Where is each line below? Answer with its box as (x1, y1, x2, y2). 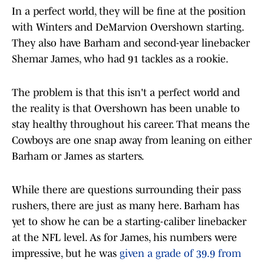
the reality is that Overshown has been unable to (12, 103, 240, 115)
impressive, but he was (12, 247, 120, 260)
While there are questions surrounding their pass (12, 184, 241, 196)
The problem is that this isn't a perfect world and (12, 87, 240, 99)
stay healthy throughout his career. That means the (12, 118, 250, 131)
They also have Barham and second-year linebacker (12, 37, 250, 49)
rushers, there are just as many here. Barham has (12, 200, 239, 212)
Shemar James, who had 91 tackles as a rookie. (12, 53, 229, 65)
